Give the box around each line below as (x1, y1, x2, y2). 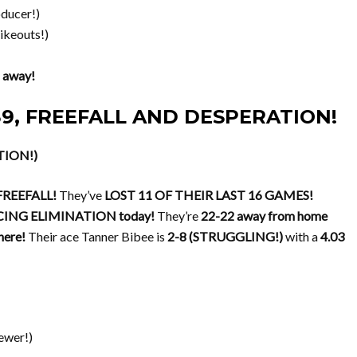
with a (283, 229, 320, 244)
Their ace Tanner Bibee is (25, 229, 167, 244)
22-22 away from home (201, 208, 328, 223)
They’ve (57, 187, 104, 202)
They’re (155, 208, 201, 223)
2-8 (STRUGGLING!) (167, 229, 283, 244)
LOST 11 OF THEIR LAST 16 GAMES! (104, 187, 313, 202)
